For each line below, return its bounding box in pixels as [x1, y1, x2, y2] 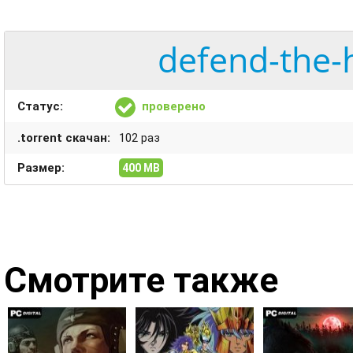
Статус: [17, 99, 63, 113]
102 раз [116, 131, 160, 145]
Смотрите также [4, 260, 278, 301]
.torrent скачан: [17, 131, 110, 145]
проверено [142, 99, 206, 113]
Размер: [17, 161, 65, 175]
